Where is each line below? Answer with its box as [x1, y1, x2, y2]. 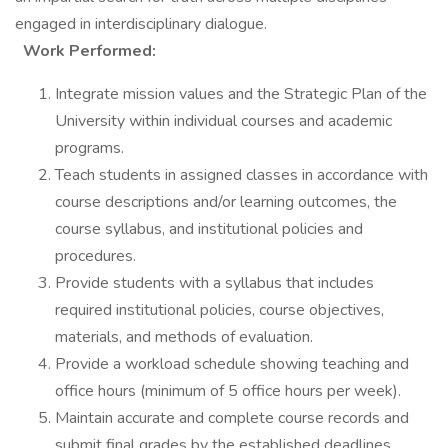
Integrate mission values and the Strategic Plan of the [55, 83, 427, 105]
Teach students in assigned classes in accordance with [55, 164, 428, 186]
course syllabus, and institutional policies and [55, 218, 363, 240]
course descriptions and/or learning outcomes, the [55, 191, 397, 213]
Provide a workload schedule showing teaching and [55, 353, 409, 375]
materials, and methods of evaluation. [55, 326, 313, 348]
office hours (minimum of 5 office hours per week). [55, 380, 401, 402]
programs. [55, 137, 124, 159]
